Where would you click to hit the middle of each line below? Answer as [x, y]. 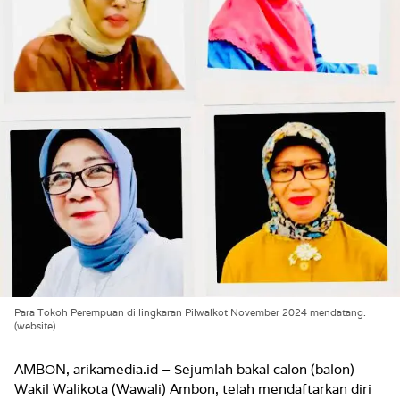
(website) [35, 326]
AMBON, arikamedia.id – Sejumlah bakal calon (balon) [184, 370]
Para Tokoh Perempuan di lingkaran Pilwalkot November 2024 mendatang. [190, 313]
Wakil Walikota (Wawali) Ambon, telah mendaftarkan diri [193, 389]
